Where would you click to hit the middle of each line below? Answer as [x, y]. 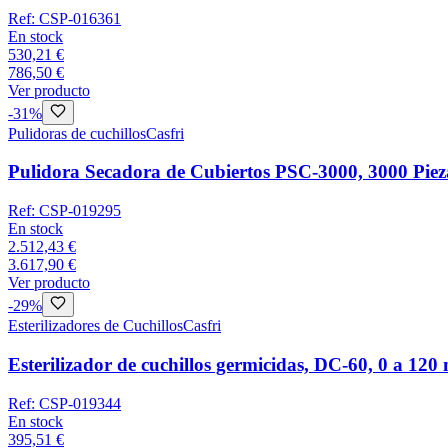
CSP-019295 [80, 211]
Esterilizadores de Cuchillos [95, 326]
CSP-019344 [80, 403]
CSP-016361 [80, 18]
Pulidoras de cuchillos [77, 133]
